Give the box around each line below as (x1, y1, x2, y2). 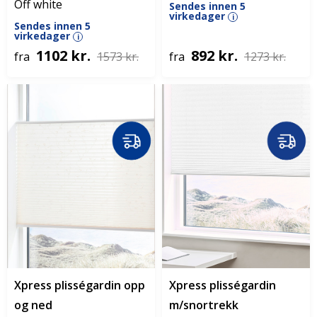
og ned (14, 297, 52, 313)
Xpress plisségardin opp (14, 277, 145, 293)
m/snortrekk (169, 297, 238, 313)
